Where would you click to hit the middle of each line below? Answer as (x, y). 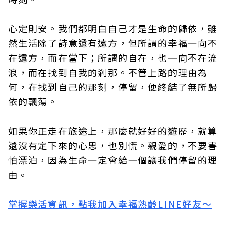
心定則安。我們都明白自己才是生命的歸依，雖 (113, 28)
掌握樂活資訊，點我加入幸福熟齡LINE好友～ (110, 204)
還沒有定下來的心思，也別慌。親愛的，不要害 (113, 145)
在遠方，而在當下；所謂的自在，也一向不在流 (113, 58)
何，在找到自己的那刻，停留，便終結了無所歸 (113, 87)
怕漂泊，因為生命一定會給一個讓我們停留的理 (113, 160)
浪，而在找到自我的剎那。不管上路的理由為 (108, 72)
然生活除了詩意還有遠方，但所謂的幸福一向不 (113, 43)
